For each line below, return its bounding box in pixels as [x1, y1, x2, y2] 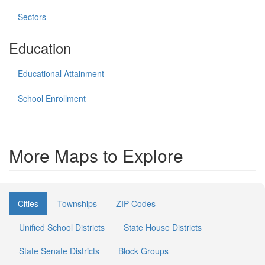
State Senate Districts [19, 245, 99, 257]
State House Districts [124, 221, 202, 233]
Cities [18, 198, 38, 209]
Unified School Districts [19, 221, 105, 233]
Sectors [18, 11, 46, 22]
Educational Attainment [18, 67, 104, 79]
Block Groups [118, 245, 169, 257]
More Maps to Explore [9, 143, 183, 168]
